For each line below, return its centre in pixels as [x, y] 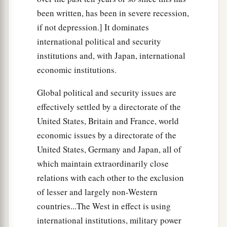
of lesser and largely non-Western [97, 192]
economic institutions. [77, 69]
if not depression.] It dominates [93, 27]
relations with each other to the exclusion [110, 177]
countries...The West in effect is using [104, 206]
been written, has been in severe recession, [113, 13]
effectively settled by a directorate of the [109, 106]
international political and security [99, 41]
